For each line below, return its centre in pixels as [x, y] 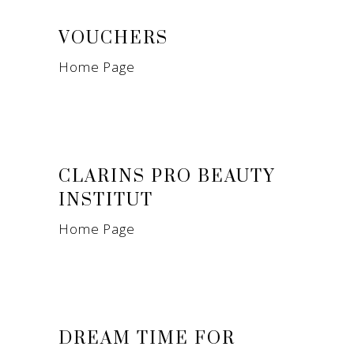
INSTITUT [106, 200]
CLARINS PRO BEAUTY [167, 176]
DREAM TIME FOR [147, 338]
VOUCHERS [113, 38]
